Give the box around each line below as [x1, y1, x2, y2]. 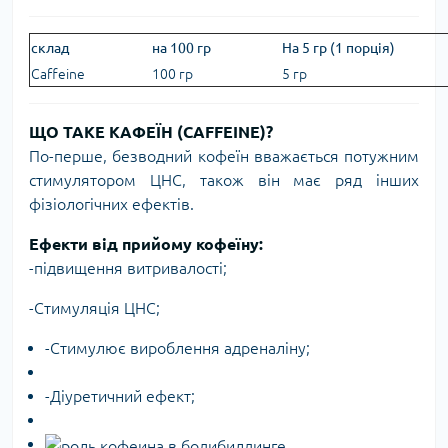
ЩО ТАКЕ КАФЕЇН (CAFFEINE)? [29, 123, 273, 141]
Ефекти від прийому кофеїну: [29, 235, 263, 253]
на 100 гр [152, 40, 211, 56]
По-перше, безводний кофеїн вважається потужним [29, 147, 419, 165]
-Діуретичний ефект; [45, 387, 195, 405]
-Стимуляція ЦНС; [29, 299, 160, 317]
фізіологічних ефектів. [29, 195, 194, 213]
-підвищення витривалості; [29, 259, 227, 277]
